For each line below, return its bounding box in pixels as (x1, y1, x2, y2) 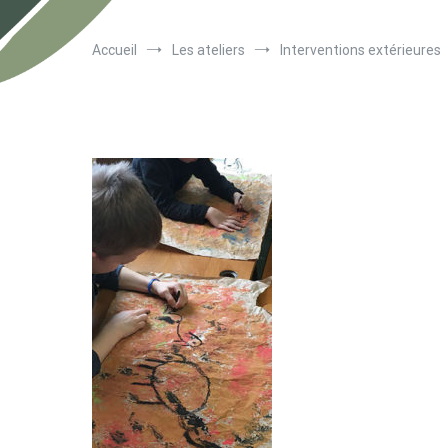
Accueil (92, 42, 137, 59)
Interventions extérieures (280, 42, 441, 59)
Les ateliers (172, 42, 245, 59)
